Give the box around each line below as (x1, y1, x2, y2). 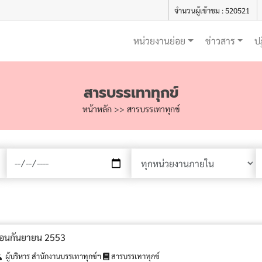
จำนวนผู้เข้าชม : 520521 (174, 5, 251, 15)
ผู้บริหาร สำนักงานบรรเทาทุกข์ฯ (1, 251, 101, 261)
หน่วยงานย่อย (133, 34, 185, 47)
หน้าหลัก (82, 104, 114, 114)
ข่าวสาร (205, 34, 235, 47)
